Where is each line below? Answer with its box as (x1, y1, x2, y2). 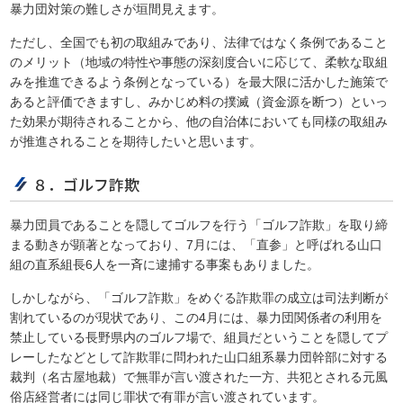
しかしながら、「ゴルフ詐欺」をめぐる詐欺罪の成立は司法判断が (10, 291, 389, 306)
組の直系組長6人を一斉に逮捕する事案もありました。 (10, 257, 320, 273)
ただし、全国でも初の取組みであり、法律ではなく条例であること (10, 35, 389, 50)
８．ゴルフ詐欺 (32, 174, 140, 196)
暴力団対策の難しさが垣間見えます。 (10, 2, 225, 17)
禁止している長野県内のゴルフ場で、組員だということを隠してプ (10, 330, 389, 345)
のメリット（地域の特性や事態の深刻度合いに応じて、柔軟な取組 (10, 55, 389, 70)
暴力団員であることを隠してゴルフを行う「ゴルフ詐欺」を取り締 (10, 218, 389, 233)
